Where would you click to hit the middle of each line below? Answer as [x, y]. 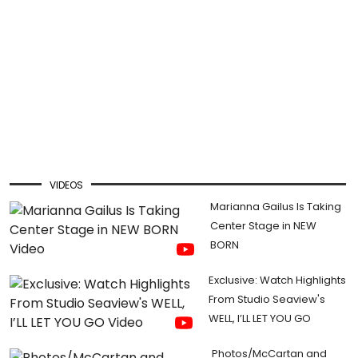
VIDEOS [66, 185]
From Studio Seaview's [267, 299]
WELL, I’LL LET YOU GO [259, 318]
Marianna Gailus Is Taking [276, 206]
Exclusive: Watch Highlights [277, 280]
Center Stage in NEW [264, 225]
